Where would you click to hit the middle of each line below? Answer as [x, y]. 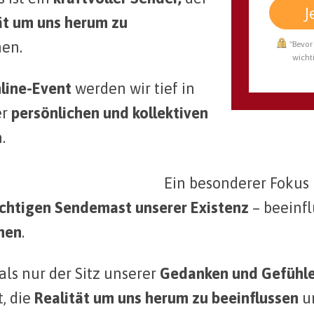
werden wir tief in [133, 89]
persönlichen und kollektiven [110, 113]
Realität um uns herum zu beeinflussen [166, 298]
